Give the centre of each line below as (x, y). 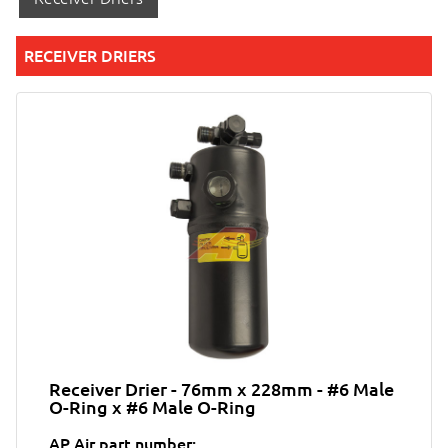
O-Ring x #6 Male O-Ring (152, 406)
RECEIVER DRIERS (90, 56)
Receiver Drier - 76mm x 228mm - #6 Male (221, 388)
